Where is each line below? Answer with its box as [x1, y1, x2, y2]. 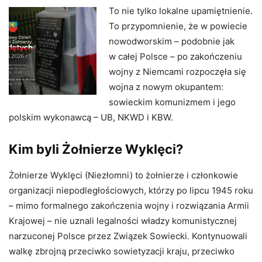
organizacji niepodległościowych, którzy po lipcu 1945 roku [9, 184, 253, 196]
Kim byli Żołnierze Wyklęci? [9, 141, 183, 157]
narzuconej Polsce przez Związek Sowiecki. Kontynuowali [9, 230, 247, 242]
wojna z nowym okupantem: [109, 81, 223, 92]
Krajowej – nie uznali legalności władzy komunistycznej [9, 215, 237, 226]
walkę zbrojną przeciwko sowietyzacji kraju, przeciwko [9, 245, 235, 257]
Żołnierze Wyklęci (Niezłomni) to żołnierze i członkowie [9, 169, 238, 181]
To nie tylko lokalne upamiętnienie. [109, 5, 253, 16]
